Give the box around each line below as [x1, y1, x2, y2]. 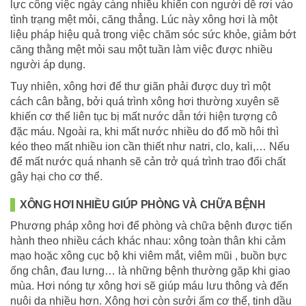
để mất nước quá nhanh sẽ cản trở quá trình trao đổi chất [10, 155, 286, 167]
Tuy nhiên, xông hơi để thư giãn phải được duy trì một [10, 80, 270, 92]
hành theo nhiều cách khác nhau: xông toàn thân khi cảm [10, 234, 286, 247]
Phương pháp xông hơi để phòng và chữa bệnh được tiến [10, 219, 292, 232]
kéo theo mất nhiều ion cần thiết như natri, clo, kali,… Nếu [10, 140, 290, 152]
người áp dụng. [10, 58, 85, 70]
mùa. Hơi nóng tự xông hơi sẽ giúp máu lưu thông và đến [10, 279, 288, 292]
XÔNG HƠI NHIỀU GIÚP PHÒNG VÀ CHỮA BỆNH [20, 198, 266, 210]
